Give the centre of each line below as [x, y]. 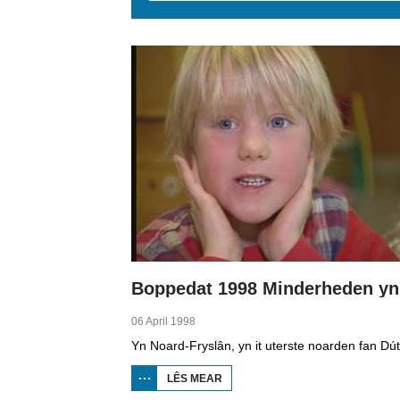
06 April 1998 [163, 321]
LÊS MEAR [195, 379]
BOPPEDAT [252, 391]
